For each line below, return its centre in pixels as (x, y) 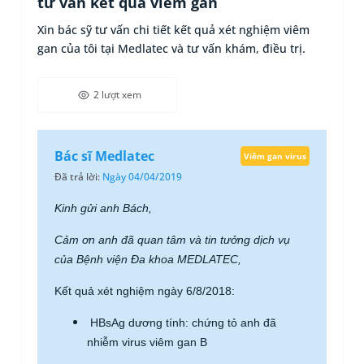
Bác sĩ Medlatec (104, 156)
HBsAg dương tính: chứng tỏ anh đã (182, 323)
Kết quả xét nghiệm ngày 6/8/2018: (145, 291)
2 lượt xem (117, 95)
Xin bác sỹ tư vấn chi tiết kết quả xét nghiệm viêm (173, 30)
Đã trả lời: (78, 177)
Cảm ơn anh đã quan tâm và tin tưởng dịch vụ (172, 240)
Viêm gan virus (275, 156)
